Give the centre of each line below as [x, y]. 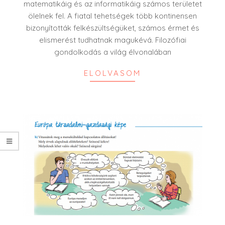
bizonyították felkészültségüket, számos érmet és [113, 28]
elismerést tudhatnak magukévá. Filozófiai [113, 40]
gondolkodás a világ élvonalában [113, 52]
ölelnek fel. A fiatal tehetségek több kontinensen [113, 16]
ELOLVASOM [113, 73]
